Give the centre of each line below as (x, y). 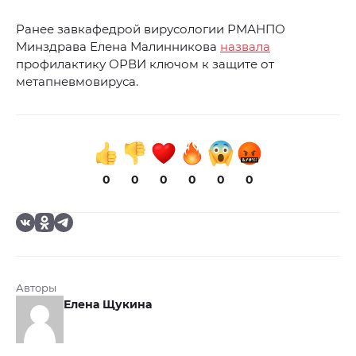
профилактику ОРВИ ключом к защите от (145, 64)
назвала (245, 47)
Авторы (36, 288)
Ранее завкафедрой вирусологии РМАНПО (151, 29)
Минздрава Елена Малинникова (118, 47)
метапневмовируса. (77, 82)
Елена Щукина (108, 305)
